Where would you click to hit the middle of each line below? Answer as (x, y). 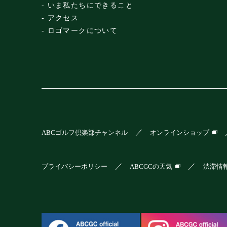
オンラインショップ (180, 133)
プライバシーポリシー (74, 166)
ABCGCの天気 (151, 166)
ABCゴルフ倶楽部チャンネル (84, 133)
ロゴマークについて (83, 31)
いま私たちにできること (90, 5)
